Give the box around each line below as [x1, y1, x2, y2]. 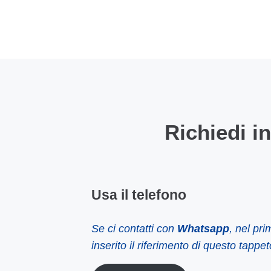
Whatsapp [177, 222, 229, 235]
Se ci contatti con [91, 222, 177, 235]
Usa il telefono [91, 188, 186, 203]
